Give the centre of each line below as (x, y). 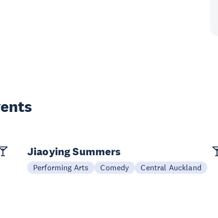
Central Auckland (171, 167)
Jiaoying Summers (74, 151)
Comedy (115, 167)
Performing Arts (61, 167)
